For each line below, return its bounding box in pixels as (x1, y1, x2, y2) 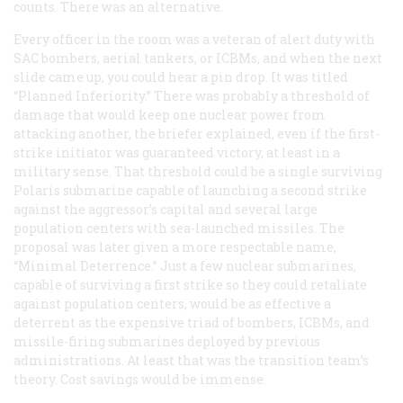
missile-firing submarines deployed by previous (13, 332, 320, 350)
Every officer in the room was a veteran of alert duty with (13, 30, 375, 48)
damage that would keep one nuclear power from (13, 105, 326, 123)
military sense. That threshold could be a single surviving (13, 162, 382, 180)
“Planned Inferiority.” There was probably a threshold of (13, 86, 370, 104)
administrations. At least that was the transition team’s (13, 351, 369, 369)
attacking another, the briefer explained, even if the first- (13, 124, 380, 142)
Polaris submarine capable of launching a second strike (13, 181, 367, 199)
